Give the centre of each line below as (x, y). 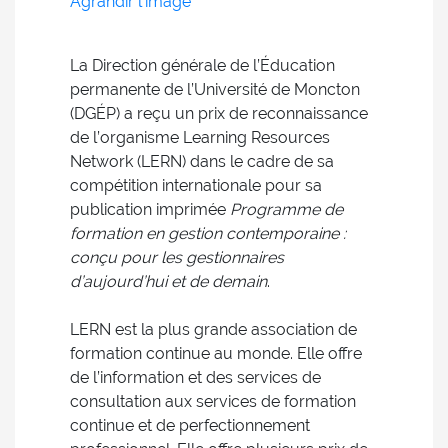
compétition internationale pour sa (196, 185)
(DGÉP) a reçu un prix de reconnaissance (219, 113)
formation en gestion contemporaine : (208, 233)
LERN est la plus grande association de (213, 329)
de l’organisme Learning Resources (200, 137)
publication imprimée (150, 209)
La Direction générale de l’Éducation (202, 65)
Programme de (286, 209)
